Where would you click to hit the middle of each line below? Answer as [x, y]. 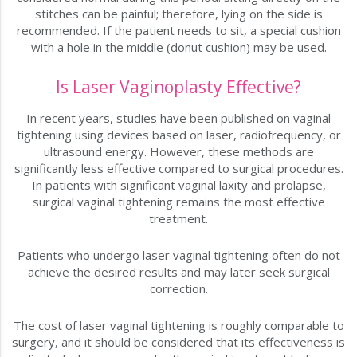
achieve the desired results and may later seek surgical [178, 272]
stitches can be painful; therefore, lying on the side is [178, 14]
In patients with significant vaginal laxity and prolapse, [178, 185]
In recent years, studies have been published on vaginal [178, 118]
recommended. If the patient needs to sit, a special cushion [178, 31]
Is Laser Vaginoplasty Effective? [178, 87]
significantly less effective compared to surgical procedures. [178, 169]
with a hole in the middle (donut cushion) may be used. [178, 47]
